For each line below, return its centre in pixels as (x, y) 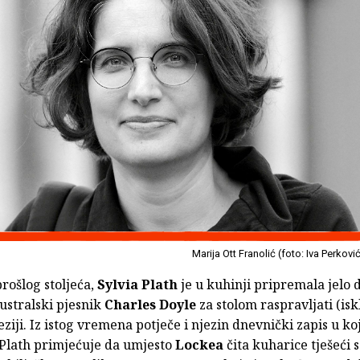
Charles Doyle (150, 305)
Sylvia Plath (137, 285)
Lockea (201, 345)
